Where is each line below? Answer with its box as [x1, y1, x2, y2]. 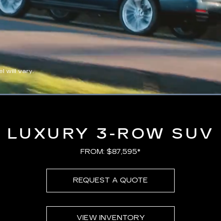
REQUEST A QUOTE [73, 176, 148, 184]
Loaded [110, 93, 128, 99]
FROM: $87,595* [80, 147, 141, 156]
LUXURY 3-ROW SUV [6, 124, 215, 143]
